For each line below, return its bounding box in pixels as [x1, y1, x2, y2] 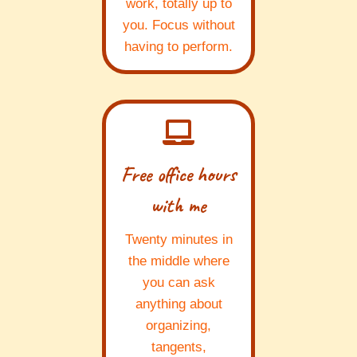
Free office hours [121, 161, 236, 188]
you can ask [142, 275, 215, 291]
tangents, [151, 339, 206, 355]
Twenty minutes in [124, 232, 233, 248]
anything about [135, 296, 222, 312]
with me [151, 192, 206, 219]
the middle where [127, 253, 229, 269]
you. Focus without [122, 18, 235, 33]
